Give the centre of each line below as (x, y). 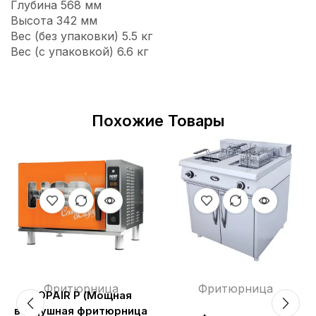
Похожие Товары (158, 121)
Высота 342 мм (54, 21)
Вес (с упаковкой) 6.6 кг (79, 52)
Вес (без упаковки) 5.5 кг (81, 36)
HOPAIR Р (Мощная (81, 296)
